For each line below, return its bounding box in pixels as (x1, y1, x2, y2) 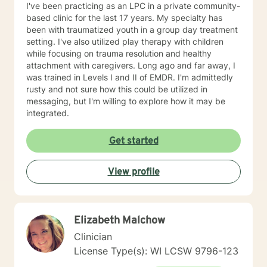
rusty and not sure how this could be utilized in (26, 84, 207, 94)
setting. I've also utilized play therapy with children (26, 36, 223, 46)
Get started (108, 135, 159, 147)
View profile (107, 166, 160, 178)
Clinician (74, 231, 112, 243)
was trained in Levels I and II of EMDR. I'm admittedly (26, 72, 233, 82)
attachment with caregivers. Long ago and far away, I (26, 60, 235, 70)
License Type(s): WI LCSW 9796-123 (74, 245, 238, 257)
